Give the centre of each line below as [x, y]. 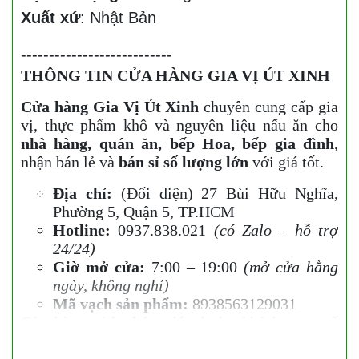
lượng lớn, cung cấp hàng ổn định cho [146, 341]
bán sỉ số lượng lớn [184, 162]
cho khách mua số [271, 322]
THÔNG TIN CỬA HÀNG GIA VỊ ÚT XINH [175, 75]
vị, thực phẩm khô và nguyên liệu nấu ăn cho [179, 125]
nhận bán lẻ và [70, 162]
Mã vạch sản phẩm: [121, 304]
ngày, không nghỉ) [111, 285]
